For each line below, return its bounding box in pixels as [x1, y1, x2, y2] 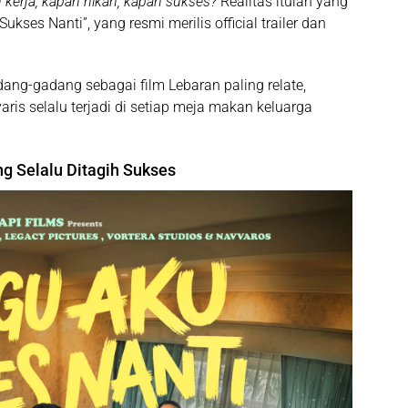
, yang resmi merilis [87, 14, 215, 32]
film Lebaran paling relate [140, 76, 303, 94]
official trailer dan [215, 14, 326, 32]
